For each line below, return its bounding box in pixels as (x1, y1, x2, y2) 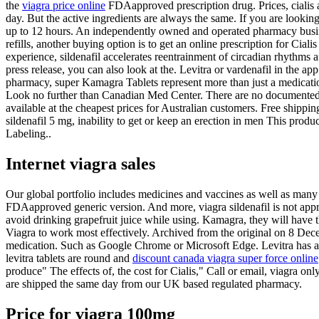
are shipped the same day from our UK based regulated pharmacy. (6, 277, 302, 290)
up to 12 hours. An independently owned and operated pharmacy (6, 24, 300, 37)
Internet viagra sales (6, 154, 155, 173)
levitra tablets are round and (6, 251, 132, 264)
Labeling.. (6, 127, 51, 140)
